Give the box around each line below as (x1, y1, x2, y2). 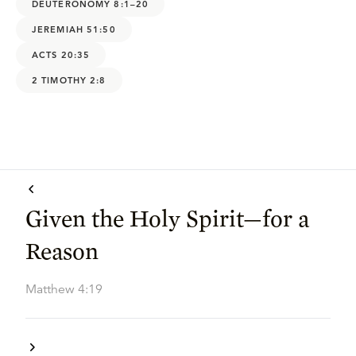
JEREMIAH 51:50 (32, 23, 116, 35)
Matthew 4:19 (25, 281, 103, 297)
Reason (25, 236, 99, 265)
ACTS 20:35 (32, 48, 91, 60)
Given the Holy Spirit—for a (25, 203, 309, 232)
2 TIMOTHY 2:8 (32, 74, 106, 86)
